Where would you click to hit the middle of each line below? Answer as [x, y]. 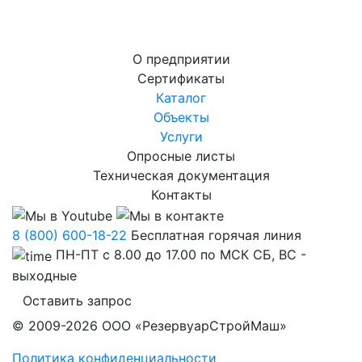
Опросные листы [181, 156]
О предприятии [181, 59]
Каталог [181, 98]
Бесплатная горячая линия [216, 236]
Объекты [181, 118]
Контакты [181, 195]
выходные [44, 275]
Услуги [181, 137]
